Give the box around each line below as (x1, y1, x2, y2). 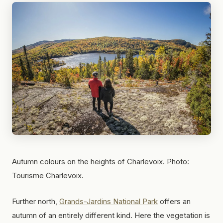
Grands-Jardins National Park (59, 196, 158, 206)
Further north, (12, 196, 59, 206)
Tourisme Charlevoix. (12, 170, 84, 180)
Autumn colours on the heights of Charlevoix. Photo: (12, 156, 189, 166)
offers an (158, 196, 191, 206)
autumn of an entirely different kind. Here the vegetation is (12, 210, 210, 220)
